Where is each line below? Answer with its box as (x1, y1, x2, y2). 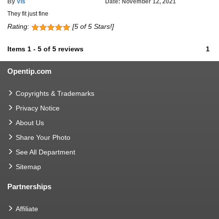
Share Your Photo (16, 133, 70, 141)
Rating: (7, 22, 31, 31)
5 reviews (52, 44, 84, 53)
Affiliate (16, 204, 38, 213)
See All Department (16, 148, 75, 156)
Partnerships (7, 182, 51, 191)
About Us (16, 118, 44, 127)
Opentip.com (7, 66, 51, 75)
